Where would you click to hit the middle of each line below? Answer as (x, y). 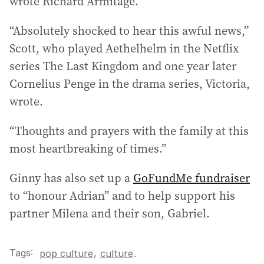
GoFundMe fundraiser (192, 178)
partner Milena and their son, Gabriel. (110, 214)
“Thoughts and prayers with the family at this (129, 131)
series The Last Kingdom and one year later (123, 66)
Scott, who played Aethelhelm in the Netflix (124, 49)
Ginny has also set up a (71, 178)
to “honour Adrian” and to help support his (122, 196)
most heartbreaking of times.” (88, 149)
